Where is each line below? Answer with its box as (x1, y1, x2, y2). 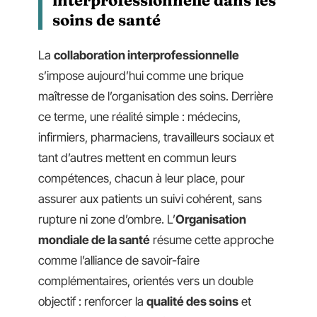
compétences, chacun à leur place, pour (38, 171, 245, 185)
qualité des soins (146, 294, 238, 309)
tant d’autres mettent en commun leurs (38, 151, 236, 165)
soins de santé (52, 9, 161, 30)
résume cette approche (150, 233, 274, 247)
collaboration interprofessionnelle (54, 48, 239, 62)
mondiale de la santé (38, 233, 150, 247)
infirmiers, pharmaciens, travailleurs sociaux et (38, 130, 274, 144)
